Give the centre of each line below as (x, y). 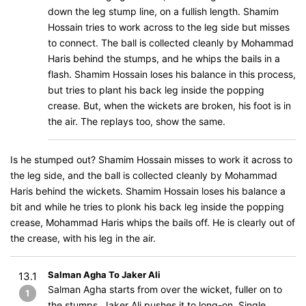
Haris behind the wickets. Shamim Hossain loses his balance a (148, 191)
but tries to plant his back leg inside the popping (156, 90)
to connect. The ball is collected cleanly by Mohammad (171, 43)
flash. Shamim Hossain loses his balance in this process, (172, 74)
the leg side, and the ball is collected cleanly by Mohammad (144, 175)
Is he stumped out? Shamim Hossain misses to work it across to (151, 159)
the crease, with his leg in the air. (83, 238)
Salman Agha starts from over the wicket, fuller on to (165, 289)
